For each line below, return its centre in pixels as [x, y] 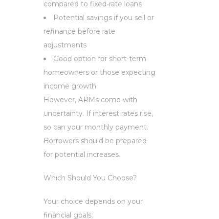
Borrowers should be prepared [95, 141]
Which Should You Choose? [90, 178]
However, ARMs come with [90, 99]
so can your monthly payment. [96, 127]
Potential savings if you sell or [104, 17]
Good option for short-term [100, 58]
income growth [70, 86]
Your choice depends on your [93, 201]
